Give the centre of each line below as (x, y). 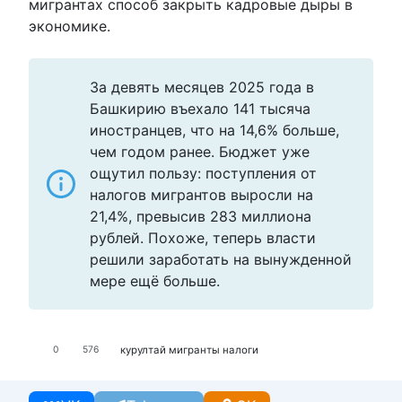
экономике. (70, 26)
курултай (143, 350)
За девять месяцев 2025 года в (202, 87)
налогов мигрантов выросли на (201, 195)
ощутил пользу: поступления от (203, 174)
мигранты (194, 350)
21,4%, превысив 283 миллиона (201, 217)
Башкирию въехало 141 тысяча (200, 109)
